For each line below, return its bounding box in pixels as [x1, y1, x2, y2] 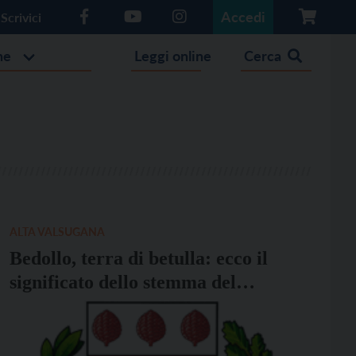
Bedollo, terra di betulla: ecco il [10, 248, 269, 269]
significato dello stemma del [10, 272, 237, 292]
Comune [10, 296, 79, 316]
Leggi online [134, 47, 212, 64]
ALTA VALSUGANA [10, 225, 106, 238]
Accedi [221, 8, 265, 25]
